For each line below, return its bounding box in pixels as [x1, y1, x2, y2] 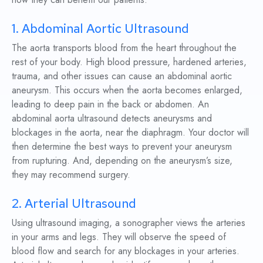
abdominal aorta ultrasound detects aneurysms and [11, 112, 212, 126]
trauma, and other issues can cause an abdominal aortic [11, 69, 232, 83]
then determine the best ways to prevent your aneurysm [11, 140, 232, 154]
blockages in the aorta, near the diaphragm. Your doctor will [11, 126, 249, 140]
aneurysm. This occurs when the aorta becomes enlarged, [11, 83, 242, 97]
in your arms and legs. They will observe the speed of [11, 230, 226, 244]
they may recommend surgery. [11, 168, 130, 182]
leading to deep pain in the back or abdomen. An [11, 97, 209, 112]
